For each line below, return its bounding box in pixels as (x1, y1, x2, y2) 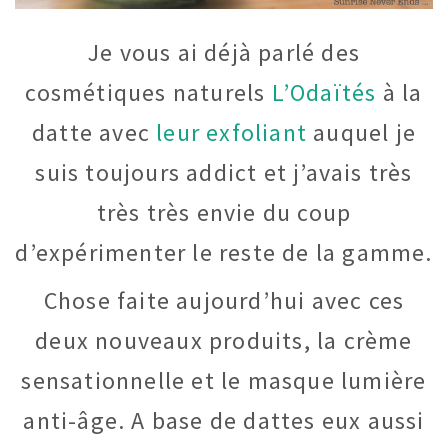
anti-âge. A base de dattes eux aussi (23, 405, 425, 437)
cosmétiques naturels (25, 77, 272, 109)
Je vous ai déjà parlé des (88, 37, 360, 69)
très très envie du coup (96, 197, 352, 229)
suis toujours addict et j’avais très (35, 157, 413, 189)
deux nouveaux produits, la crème (35, 325, 413, 357)
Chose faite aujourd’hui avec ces (43, 285, 405, 317)
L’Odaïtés (271, 77, 377, 109)
